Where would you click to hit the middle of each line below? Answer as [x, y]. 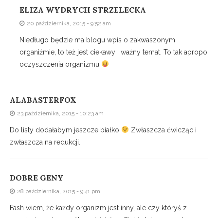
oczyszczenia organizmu [60, 64]
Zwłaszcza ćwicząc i [163, 130]
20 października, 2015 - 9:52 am [69, 24]
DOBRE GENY [37, 178]
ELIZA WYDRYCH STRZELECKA [83, 10]
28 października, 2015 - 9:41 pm [59, 191]
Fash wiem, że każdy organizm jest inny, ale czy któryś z [98, 208]
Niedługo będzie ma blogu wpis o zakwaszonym [97, 40]
